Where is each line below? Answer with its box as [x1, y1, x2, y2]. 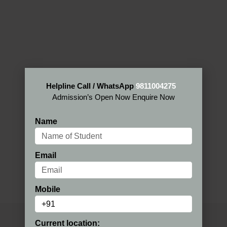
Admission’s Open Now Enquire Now [52, 93, 175, 101]
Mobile [35, 185, 60, 194]
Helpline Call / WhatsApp [46, 82, 136, 90]
